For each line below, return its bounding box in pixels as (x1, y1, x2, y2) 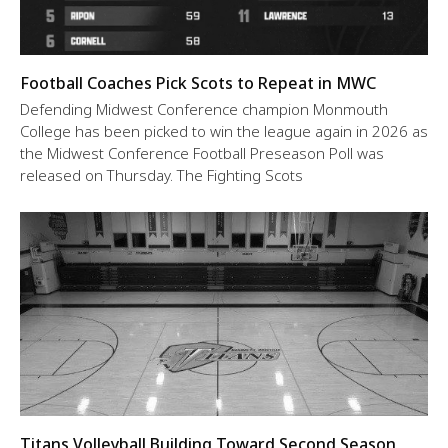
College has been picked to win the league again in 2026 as (20, 120, 428, 141)
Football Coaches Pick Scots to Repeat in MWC (20, 71, 376, 94)
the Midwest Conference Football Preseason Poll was (20, 142, 384, 163)
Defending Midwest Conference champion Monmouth (20, 98, 388, 119)
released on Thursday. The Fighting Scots (20, 164, 303, 185)
